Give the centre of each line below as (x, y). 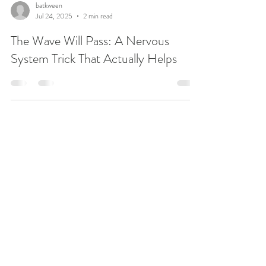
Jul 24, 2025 (54, 48)
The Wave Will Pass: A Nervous (90, 73)
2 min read (98, 48)
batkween (49, 37)
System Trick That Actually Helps (94, 91)
